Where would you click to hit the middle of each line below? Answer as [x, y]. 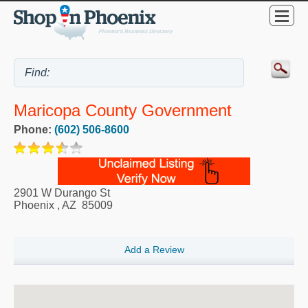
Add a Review [154, 250]
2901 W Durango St [62, 193]
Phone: [34, 130]
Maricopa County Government [123, 111]
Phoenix [34, 206]
